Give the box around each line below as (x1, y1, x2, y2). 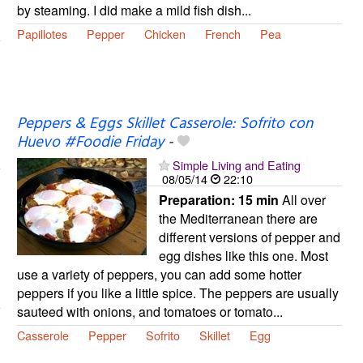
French (204, 25, 241, 43)
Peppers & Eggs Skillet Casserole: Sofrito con (16, 112, 313, 137)
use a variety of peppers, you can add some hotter (16, 265, 301, 284)
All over (278, 190, 326, 210)
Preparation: (158, 190, 238, 210)
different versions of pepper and (158, 228, 340, 247)
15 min (237, 190, 279, 210)
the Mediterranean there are (158, 209, 318, 228)
